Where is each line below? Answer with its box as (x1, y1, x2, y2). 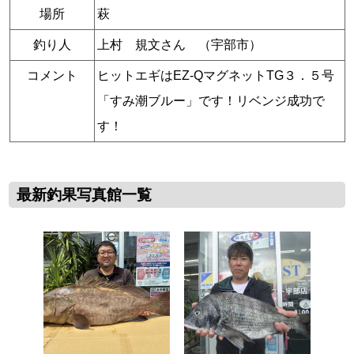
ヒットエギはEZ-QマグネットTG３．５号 (96, 69, 334, 83)
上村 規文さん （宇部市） (96, 38, 262, 52)
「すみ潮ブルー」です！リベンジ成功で (96, 94, 325, 108)
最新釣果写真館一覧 (17, 186, 153, 204)
